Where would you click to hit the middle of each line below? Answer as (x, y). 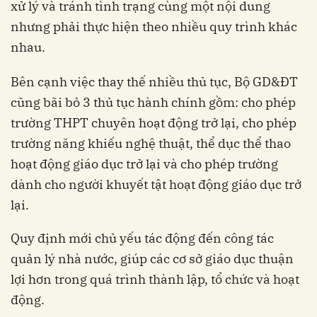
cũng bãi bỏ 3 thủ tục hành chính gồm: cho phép (153, 103)
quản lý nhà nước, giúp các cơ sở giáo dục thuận (152, 259)
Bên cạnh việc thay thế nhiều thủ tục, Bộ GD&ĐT (154, 82)
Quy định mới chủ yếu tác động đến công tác (142, 238)
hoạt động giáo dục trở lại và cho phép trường (144, 164)
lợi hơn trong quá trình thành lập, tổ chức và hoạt (155, 279)
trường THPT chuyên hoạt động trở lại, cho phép (154, 123)
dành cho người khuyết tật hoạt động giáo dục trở (156, 185)
